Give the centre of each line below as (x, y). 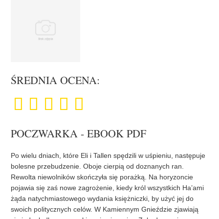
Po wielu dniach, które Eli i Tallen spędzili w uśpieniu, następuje (108, 156)
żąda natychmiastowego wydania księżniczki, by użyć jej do (102, 199)
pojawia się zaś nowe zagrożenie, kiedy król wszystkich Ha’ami (108, 188)
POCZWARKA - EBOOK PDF (79, 133)
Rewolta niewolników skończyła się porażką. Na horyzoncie (102, 177)
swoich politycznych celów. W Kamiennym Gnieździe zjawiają (105, 209)
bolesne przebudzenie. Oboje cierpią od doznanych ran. (98, 166)
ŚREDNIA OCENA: (55, 80)
